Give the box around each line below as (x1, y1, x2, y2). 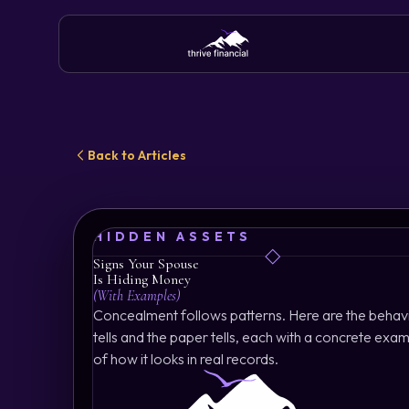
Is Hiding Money (93, 270, 191, 288)
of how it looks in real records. (93, 350, 278, 369)
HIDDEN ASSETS (93, 228, 252, 245)
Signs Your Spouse (93, 255, 199, 273)
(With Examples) (93, 287, 180, 306)
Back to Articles (88, 147, 186, 163)
